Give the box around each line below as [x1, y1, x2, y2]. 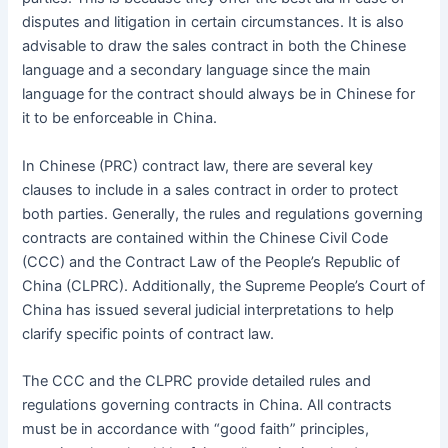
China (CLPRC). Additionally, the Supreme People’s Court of [22, 276, 426, 295]
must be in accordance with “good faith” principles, [22, 419, 370, 438]
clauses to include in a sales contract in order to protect [22, 180, 399, 199]
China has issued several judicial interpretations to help [22, 300, 395, 319]
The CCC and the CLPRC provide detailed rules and [22, 371, 372, 390]
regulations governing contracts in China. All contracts [22, 395, 393, 414]
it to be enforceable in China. [22, 109, 218, 128]
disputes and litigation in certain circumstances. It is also [22, 13, 405, 32]
